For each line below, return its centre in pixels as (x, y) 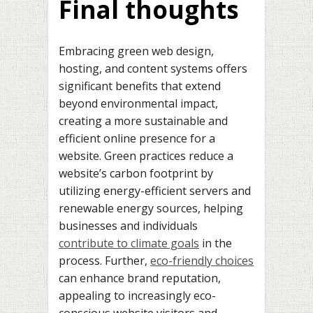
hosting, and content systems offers (153, 68)
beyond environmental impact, (138, 103)
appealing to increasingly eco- (137, 295)
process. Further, (104, 260)
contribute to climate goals (129, 243)
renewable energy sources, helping (151, 208)
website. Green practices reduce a (146, 155)
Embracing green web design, (136, 51)
